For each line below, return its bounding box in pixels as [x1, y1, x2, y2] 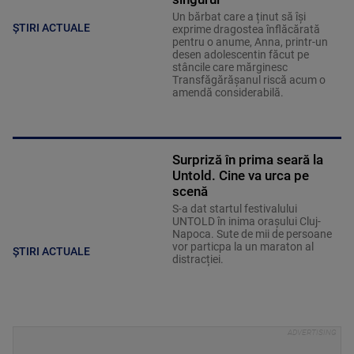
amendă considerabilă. [171, 86, 284, 100]
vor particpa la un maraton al [171, 240, 314, 254]
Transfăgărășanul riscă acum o [171, 73, 326, 87]
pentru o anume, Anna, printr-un [171, 36, 328, 49]
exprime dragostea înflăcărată [171, 23, 320, 36]
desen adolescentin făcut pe [171, 48, 309, 62]
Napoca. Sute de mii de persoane [171, 228, 332, 241]
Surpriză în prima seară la [171, 152, 323, 168]
